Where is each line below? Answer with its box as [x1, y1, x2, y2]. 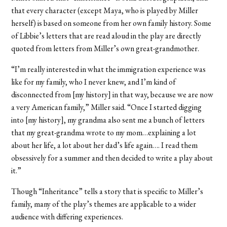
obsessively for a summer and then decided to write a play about [11, 153, 213, 164]
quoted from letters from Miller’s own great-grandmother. [11, 43, 200, 54]
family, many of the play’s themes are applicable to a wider [11, 199, 197, 210]
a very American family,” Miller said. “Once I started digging [11, 102, 202, 113]
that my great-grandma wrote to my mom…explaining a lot [11, 127, 197, 138]
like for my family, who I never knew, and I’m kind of [11, 77, 176, 88]
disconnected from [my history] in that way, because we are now [11, 89, 214, 100]
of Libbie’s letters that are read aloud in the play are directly [11, 30, 202, 42]
